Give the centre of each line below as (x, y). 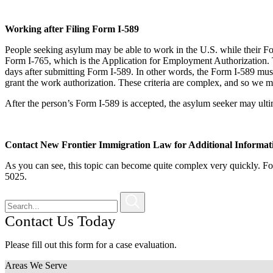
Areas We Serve (36, 265)
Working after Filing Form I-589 (72, 29)
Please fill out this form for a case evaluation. (91, 244)
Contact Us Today (60, 221)
